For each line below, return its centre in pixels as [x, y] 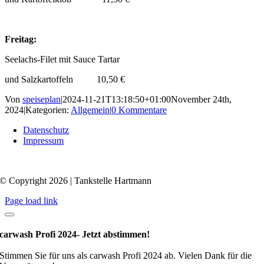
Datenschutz [46, 130]
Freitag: [21, 39]
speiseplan [42, 99]
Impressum [44, 140]
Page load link [31, 200]
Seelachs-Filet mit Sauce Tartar [62, 59]
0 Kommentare [139, 110]
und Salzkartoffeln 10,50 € [65, 79]
